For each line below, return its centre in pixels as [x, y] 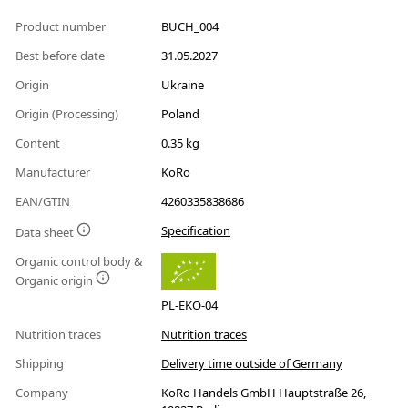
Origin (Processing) [68, 114]
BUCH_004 [190, 27]
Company [43, 393]
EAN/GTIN [44, 202]
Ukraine [183, 85]
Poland [180, 114]
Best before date [61, 56]
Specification [196, 231]
